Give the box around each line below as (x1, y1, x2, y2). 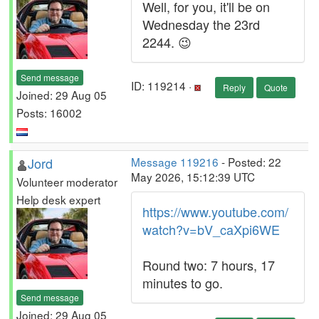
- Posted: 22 (219, 154, 281, 169)
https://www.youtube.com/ (142, 202, 288, 221)
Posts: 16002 (16, 104, 82, 120)
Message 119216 (131, 154, 219, 169)
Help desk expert (16, 192, 100, 207)
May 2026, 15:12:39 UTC (131, 169, 255, 184)
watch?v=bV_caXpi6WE (142, 220, 280, 239)
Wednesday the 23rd (142, 15, 260, 33)
